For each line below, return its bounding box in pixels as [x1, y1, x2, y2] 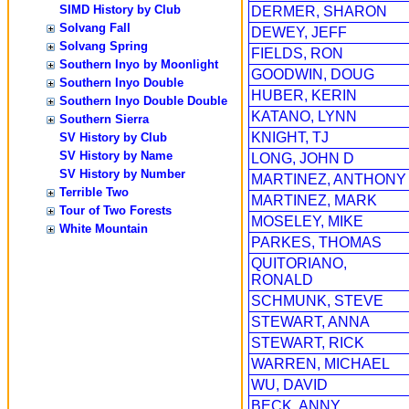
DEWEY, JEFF [251, 25, 347, 40]
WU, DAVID [251, 377, 328, 393]
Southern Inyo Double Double [59, 94, 227, 108]
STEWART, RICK [251, 335, 364, 351]
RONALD [251, 272, 313, 288]
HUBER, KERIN [251, 88, 357, 103]
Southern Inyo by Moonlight [59, 58, 218, 71]
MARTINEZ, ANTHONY [251, 172, 406, 187]
